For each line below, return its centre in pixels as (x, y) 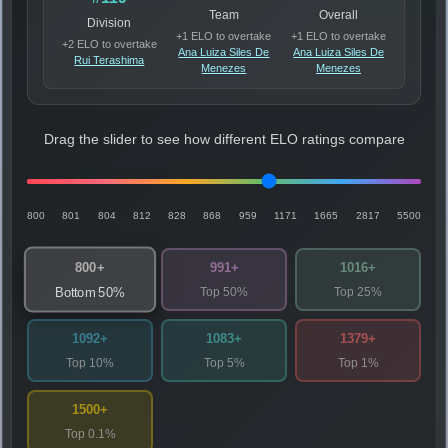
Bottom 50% (90, 292)
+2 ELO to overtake (109, 43)
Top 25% (358, 291)
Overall (339, 14)
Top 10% (90, 362)
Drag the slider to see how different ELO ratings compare (224, 139)
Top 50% (224, 291)
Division (109, 22)
